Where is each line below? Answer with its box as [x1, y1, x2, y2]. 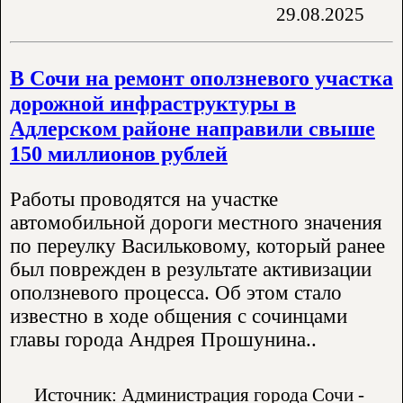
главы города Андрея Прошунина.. [10, 328, 317, 352]
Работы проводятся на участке [10, 188, 278, 211]
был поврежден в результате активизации [10, 258, 372, 282]
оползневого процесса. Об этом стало [10, 282, 342, 305]
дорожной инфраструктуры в [10, 90, 296, 115]
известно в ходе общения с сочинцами [10, 305, 347, 328]
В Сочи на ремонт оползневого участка [10, 65, 393, 90]
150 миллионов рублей [10, 140, 228, 166]
